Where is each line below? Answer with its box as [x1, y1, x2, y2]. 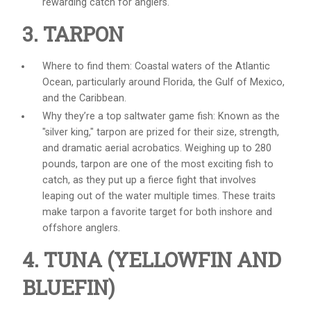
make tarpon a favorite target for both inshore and [42, 205, 272, 218]
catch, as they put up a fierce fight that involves [42, 174, 256, 186]
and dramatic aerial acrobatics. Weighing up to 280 [42, 142, 271, 154]
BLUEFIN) [22, 274, 115, 301]
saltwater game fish [124, 110, 213, 122]
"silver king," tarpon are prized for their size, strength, [42, 126, 279, 138]
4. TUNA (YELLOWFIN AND [22, 246, 281, 273]
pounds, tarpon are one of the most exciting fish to [42, 158, 274, 170]
